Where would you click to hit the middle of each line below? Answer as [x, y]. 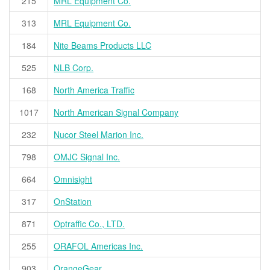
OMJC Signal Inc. [87, 157]
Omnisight [73, 179]
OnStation [73, 202]
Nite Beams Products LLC [103, 46]
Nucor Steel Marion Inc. [99, 135]
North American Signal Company [116, 112]
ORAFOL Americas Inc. [99, 246]
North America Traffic [94, 90]
